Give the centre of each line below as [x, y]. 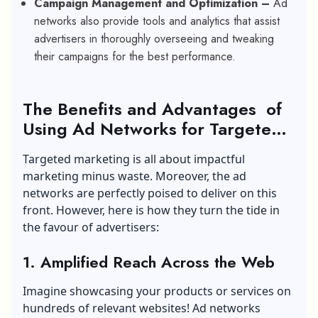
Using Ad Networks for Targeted [152, 128]
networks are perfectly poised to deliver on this [150, 193]
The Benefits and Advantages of [152, 109]
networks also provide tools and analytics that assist [157, 21]
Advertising [68, 148]
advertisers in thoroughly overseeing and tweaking [154, 38]
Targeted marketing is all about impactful [134, 159]
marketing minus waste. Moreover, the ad [135, 176]
